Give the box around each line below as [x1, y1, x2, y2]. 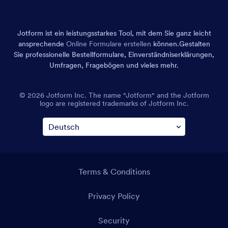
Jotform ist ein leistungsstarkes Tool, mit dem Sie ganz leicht [17, 28, 211, 38]
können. [151, 39, 179, 48]
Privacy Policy [88, 190, 140, 201]
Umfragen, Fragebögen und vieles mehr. [49, 60, 179, 70]
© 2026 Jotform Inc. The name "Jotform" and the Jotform [19, 90, 209, 100]
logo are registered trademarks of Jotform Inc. [39, 98, 189, 108]
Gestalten [179, 39, 210, 48]
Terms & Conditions [78, 166, 150, 177]
